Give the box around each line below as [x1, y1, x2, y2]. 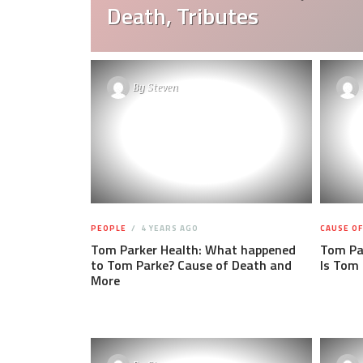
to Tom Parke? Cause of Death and [91, 254, 292, 275]
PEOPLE [91, 221, 126, 234]
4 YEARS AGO [139, 221, 199, 234]
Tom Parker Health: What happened [91, 239, 296, 259]
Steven [147, 79, 178, 95]
